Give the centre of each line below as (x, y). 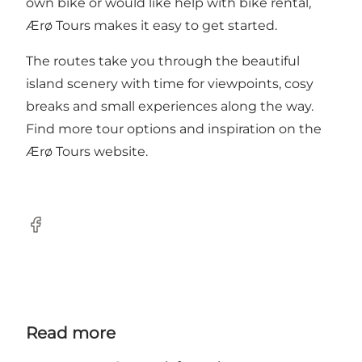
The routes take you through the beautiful (163, 61)
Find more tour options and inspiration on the (174, 128)
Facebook (57, 233)
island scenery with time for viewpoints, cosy (170, 83)
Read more (71, 333)
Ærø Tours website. (87, 151)
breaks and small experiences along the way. (170, 106)
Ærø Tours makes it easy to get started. (152, 25)
